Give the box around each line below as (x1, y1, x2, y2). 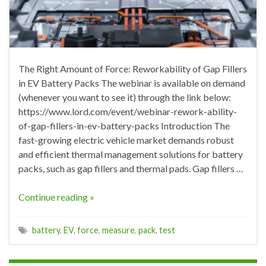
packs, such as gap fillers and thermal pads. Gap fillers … (18, 163, 243, 175)
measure (102, 225, 135, 236)
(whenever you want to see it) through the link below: (18, 91, 231, 103)
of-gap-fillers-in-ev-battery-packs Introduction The (18, 120, 230, 132)
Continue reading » (18, 191, 94, 203)
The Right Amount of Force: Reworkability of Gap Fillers (18, 63, 247, 75)
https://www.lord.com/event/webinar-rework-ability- (18, 106, 237, 118)
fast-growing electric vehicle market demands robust (18, 134, 234, 146)
